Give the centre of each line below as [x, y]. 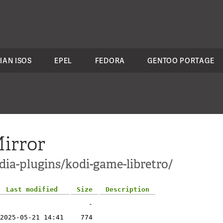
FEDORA [110, 60]
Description [127, 189]
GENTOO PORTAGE [181, 60]
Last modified [32, 189]
